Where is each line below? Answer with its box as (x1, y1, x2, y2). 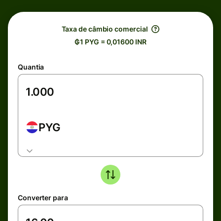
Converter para (18, 193, 68, 202)
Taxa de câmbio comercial (61, 25, 148, 33)
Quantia (18, 63, 44, 71)
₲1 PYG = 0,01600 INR (74, 37, 147, 46)
